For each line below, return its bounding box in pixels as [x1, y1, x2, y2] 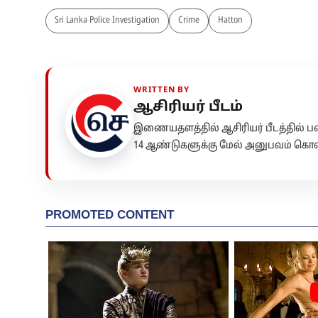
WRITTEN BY [133, 84, 190, 95]
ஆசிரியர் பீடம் [133, 98, 243, 116]
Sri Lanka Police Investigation [55, 14, 160, 26]
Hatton [218, 14, 243, 26]
